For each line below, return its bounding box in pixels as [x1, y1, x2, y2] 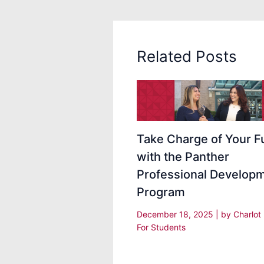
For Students [137, 222, 186, 232]
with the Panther [137, 149, 229, 164]
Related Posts [137, 47, 237, 65]
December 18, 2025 [137, 209, 216, 219]
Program [137, 184, 185, 199]
